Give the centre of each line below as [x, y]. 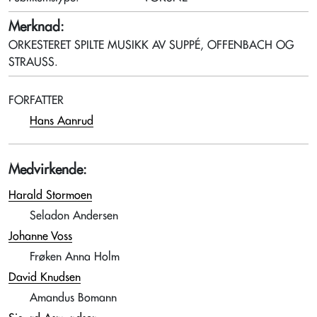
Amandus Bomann [73, 298]
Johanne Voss [40, 236]
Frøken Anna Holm [75, 257]
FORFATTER [36, 100]
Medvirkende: [48, 169]
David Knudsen [45, 277]
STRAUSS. [33, 62]
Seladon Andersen [74, 216]
